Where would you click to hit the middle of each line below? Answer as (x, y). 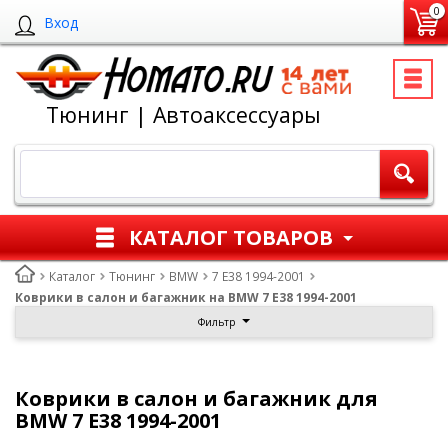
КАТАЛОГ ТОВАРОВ (231, 237)
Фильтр (216, 322)
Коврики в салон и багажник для (196, 398)
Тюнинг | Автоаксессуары (183, 114)
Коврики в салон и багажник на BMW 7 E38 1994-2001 (186, 297)
